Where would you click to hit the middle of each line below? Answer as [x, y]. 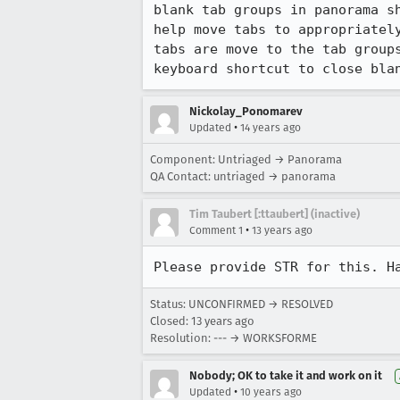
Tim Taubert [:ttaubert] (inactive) [275, 214]
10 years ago [271, 392]
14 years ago [271, 128]
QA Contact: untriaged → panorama [243, 176]
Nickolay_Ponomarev [246, 111]
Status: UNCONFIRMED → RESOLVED [242, 304]
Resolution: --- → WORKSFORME [233, 338]
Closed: [171, 321]
